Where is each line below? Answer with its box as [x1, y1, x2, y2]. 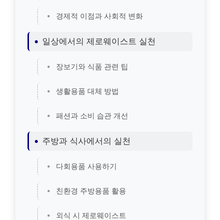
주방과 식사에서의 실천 [42, 136, 131, 146]
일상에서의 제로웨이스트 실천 [42, 36, 156, 47]
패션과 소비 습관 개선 [56, 111, 128, 121]
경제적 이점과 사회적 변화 [56, 11, 143, 21]
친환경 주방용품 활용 [56, 186, 126, 196]
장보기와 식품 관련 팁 [56, 62, 128, 72]
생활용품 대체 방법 [56, 86, 119, 96]
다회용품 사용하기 [56, 162, 117, 171]
